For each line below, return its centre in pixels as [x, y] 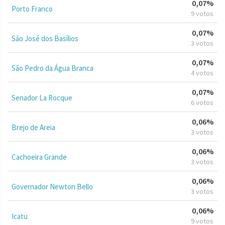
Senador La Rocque [42, 97]
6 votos [202, 102]
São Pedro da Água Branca [52, 68]
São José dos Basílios [45, 38]
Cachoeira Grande [39, 157]
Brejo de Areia [33, 127]
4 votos [202, 73]
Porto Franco [32, 9]
